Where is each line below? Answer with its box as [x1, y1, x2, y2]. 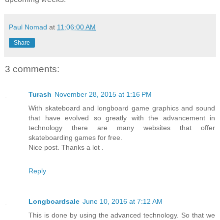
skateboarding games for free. [28, 134, 122, 142]
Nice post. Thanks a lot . [28, 143, 104, 152]
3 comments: [5, 63, 59, 74]
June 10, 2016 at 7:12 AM [82, 197, 163, 206]
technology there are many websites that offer [28, 124, 215, 132]
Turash [28, 90, 52, 99]
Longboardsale [28, 197, 80, 206]
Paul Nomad [9, 23, 47, 31]
